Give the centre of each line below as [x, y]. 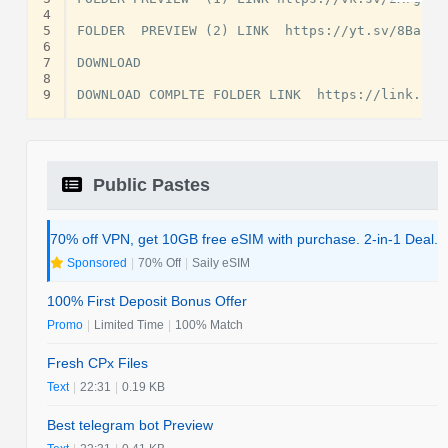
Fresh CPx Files [98, 362]
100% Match [209, 324]
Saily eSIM [221, 262]
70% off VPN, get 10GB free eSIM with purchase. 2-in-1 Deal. [244, 238]
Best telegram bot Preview [130, 424]
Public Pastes [149, 184]
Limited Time [129, 324]
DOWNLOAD [109, 62]
